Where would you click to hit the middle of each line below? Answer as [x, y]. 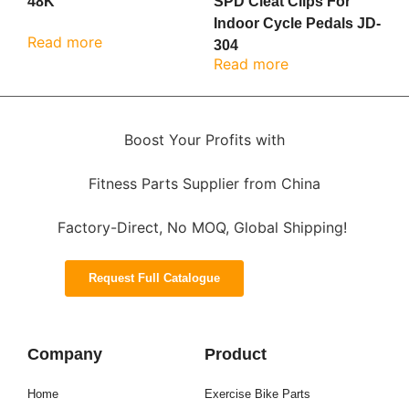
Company [65, 354]
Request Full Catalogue [154, 278]
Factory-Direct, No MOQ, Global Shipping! [204, 227]
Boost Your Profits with [204, 139]
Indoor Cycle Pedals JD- [297, 24]
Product [236, 354]
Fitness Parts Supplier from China [204, 183]
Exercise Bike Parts [257, 393]
